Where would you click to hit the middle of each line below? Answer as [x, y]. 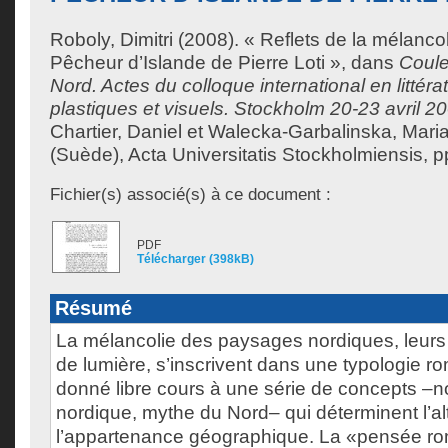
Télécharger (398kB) [195, 259]
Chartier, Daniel [116, 131]
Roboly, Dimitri [111, 39]
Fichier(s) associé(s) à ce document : [190, 194]
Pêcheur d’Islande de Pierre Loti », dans [224, 62]
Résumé [93, 308]
